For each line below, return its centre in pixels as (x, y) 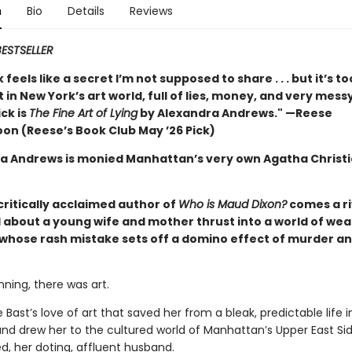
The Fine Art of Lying (83, 113)
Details (86, 11)
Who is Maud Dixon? (232, 204)
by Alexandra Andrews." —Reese (235, 113)
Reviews (151, 11)
